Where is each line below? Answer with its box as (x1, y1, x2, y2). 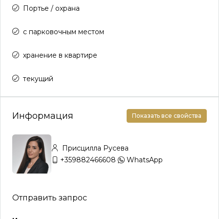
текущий (23, 74, 53, 83)
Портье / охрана (23, 4, 80, 13)
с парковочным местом (23, 27, 104, 36)
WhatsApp (127, 155, 163, 164)
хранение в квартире (23, 51, 97, 60)
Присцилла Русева (60, 144, 129, 153)
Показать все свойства (132, 112, 201, 119)
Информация (12, 110, 73, 121)
